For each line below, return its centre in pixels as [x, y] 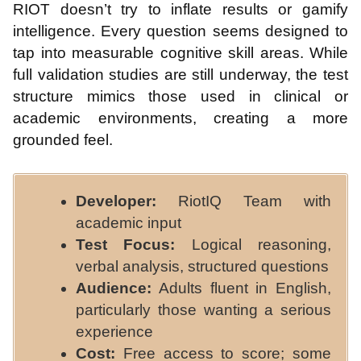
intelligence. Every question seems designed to [180, 31]
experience [114, 332]
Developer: [116, 201]
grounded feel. [63, 139]
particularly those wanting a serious [203, 310]
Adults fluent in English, [241, 288]
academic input [129, 223]
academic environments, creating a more [180, 118]
